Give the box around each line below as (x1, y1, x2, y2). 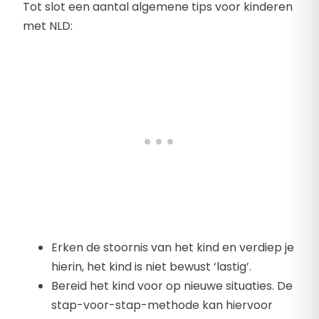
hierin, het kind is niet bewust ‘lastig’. (51, 258, 251, 276)
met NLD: (23, 18, 73, 35)
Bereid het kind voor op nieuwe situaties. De (51, 278, 293, 295)
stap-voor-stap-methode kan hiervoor (51, 297, 273, 314)
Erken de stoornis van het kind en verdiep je (51, 239, 294, 256)
